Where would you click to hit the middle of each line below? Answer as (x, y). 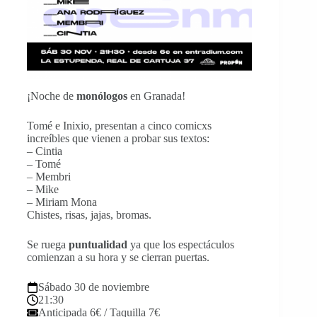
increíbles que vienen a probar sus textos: (118, 138)
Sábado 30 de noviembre (94, 287)
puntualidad (98, 244)
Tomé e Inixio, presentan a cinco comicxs (119, 125)
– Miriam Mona (62, 202)
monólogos (102, 96)
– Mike (43, 189)
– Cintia (45, 151)
